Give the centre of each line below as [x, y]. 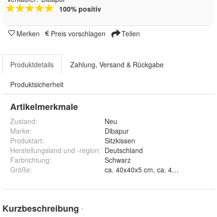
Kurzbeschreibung [42, 209]
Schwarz [118, 160]
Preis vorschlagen [78, 34]
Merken [28, 34]
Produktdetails [32, 65]
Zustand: [24, 121]
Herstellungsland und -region [54, 150]
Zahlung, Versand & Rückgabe [117, 65]
